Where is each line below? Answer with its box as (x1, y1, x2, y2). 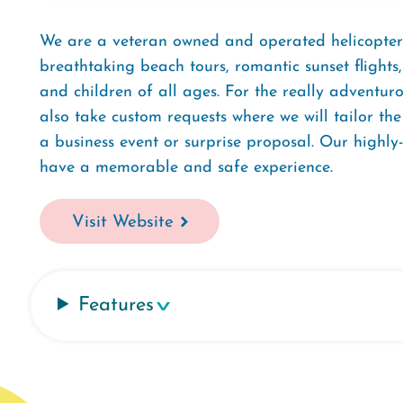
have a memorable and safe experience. (40, 159, 333, 176)
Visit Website (71, 213, 174, 231)
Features (78, 295, 155, 316)
